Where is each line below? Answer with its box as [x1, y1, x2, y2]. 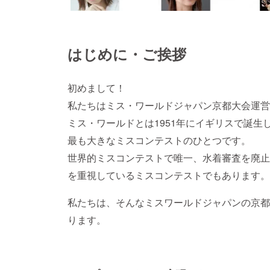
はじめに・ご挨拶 [67, 43, 186, 64]
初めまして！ [67, 81, 125, 95]
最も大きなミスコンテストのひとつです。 [67, 133, 251, 148]
